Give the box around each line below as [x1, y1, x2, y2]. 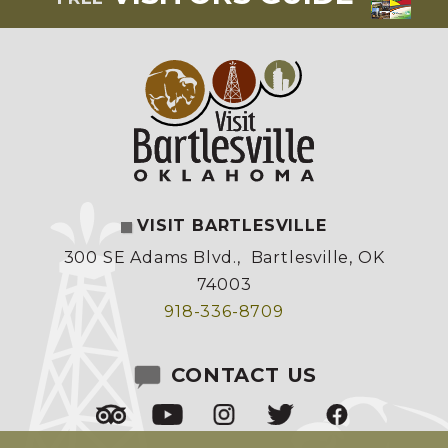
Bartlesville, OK [250, 247, 385, 267]
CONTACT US [164, 363, 318, 388]
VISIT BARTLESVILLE [137, 215, 327, 235]
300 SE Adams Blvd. [63, 247, 238, 267]
